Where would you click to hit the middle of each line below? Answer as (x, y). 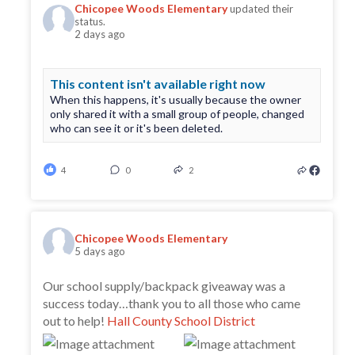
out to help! (75, 321)
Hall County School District (181, 321)
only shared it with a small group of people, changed (177, 114)
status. (90, 22)
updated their (262, 9)
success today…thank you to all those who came (172, 303)
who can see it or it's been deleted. (137, 128)
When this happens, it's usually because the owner (176, 100)
